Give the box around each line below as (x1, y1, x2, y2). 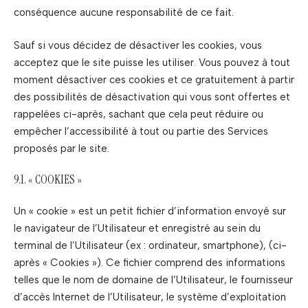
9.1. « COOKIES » (14, 172, 82, 187)
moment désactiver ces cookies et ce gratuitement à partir (14, 73, 294, 86)
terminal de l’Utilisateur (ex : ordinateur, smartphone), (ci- (14, 239, 287, 252)
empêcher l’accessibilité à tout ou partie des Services (14, 124, 268, 137)
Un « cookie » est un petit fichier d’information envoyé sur (14, 204, 286, 217)
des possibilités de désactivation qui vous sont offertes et (14, 90, 290, 103)
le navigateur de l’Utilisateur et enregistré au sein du (14, 221, 261, 234)
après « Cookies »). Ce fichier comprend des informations (14, 256, 285, 269)
